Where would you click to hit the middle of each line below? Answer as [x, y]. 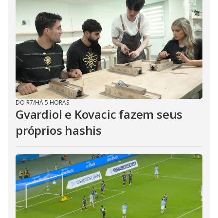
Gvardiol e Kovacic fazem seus [99, 114]
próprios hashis [59, 130]
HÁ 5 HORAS [52, 103]
